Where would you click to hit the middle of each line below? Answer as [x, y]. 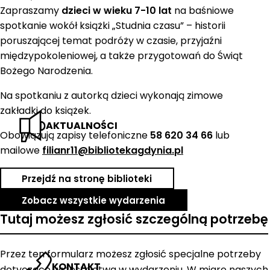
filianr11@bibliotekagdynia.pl [113, 150]
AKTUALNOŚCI [82, 125]
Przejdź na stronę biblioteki [87, 178]
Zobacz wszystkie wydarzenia [94, 200]
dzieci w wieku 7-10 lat [117, 10]
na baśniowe [203, 10]
